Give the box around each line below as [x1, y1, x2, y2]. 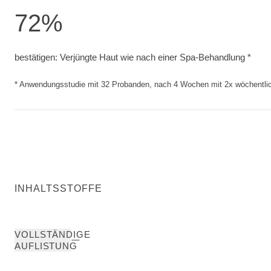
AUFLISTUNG [15, 241, 77, 251]
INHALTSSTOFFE [15, 183, 102, 194]
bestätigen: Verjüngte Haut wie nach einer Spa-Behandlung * [15, 52, 251, 62]
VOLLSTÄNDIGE [15, 229, 91, 240]
